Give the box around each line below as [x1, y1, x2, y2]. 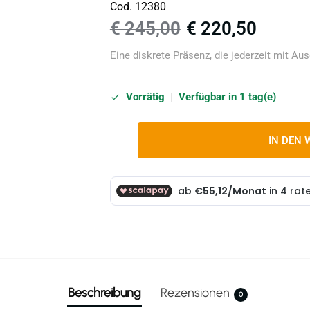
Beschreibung [68, 284, 141, 300]
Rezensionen [161, 284, 230, 300]
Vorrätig [125, 91, 165, 104]
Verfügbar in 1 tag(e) [178, 91, 276, 104]
